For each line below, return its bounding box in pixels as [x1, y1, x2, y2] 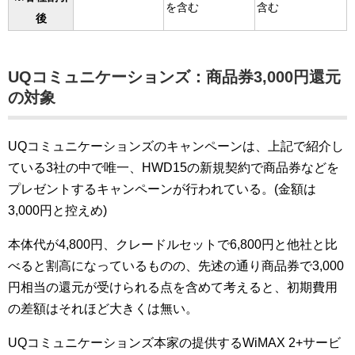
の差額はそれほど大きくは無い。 [8, 302, 198, 315]
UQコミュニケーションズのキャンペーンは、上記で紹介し [8, 139, 344, 153]
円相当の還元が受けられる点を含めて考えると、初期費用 [8, 281, 338, 294]
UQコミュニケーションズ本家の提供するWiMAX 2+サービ [8, 336, 341, 349]
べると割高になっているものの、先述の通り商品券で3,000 [8, 259, 344, 273]
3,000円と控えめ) [8, 204, 107, 217]
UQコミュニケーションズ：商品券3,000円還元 [8, 68, 341, 86]
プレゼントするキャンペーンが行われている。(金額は [8, 182, 316, 196]
